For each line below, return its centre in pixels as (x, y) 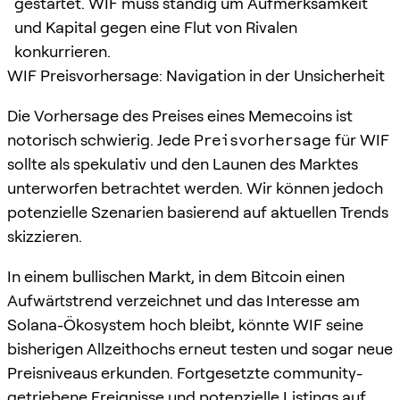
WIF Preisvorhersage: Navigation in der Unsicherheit (196, 75)
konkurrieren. (62, 51)
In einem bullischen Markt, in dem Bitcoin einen (176, 276)
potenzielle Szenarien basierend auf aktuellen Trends (198, 212)
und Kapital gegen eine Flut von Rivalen (156, 27)
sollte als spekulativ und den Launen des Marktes (183, 163)
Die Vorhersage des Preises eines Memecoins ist (180, 115)
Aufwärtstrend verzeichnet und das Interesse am (183, 300)
